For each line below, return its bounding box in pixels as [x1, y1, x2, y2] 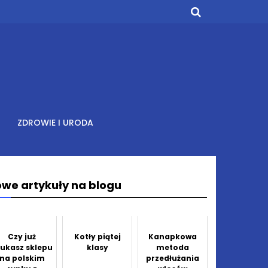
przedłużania [146, 252, 200, 263]
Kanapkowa [148, 231, 197, 242]
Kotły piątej [74, 231, 121, 242]
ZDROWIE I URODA [17, 117, 93, 129]
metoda [156, 242, 190, 252]
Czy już [8, 231, 36, 242]
